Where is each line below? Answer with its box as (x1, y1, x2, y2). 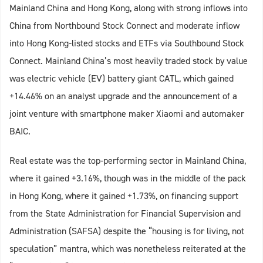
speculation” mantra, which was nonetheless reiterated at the (9, 242, 246, 255)
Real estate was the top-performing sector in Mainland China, (9, 154, 246, 167)
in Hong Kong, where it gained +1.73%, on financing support (9, 190, 238, 203)
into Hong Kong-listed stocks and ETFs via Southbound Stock (9, 37, 244, 50)
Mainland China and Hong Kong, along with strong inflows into (9, 2, 248, 15)
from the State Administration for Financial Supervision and (9, 207, 241, 220)
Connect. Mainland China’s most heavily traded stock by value (9, 55, 248, 68)
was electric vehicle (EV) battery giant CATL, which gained (9, 72, 234, 85)
